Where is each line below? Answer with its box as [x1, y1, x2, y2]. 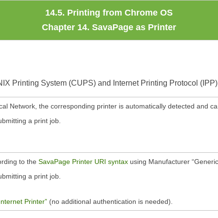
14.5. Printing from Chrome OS [45, 8, 173, 18]
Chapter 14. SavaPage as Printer [42, 22, 176, 32]
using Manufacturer [128, 157, 192, 165]
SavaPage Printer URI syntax [38, 157, 128, 165]
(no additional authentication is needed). [47, 198, 173, 206]
